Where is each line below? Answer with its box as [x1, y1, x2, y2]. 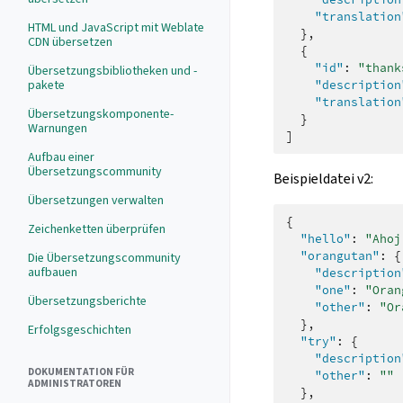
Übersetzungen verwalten [28, 192, 164, 209]
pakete [28, 76, 65, 94]
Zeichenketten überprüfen [28, 220, 166, 237]
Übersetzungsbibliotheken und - [28, 62, 197, 79]
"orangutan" [300, 247, 380, 264]
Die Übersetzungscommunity [28, 249, 181, 266]
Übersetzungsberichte [28, 292, 147, 309]
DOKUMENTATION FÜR [28, 365, 134, 379]
